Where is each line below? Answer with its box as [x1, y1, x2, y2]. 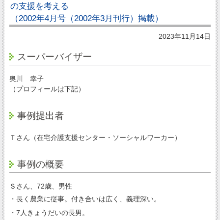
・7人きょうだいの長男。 [9, 209, 89, 217]
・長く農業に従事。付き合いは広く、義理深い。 [9, 194, 161, 203]
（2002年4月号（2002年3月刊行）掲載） [10, 13, 163, 23]
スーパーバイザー [17, 51, 92, 62]
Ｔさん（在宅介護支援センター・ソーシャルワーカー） [9, 133, 181, 141]
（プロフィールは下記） [9, 84, 85, 93]
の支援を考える [10, 1, 69, 11]
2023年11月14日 [159, 32, 211, 41]
